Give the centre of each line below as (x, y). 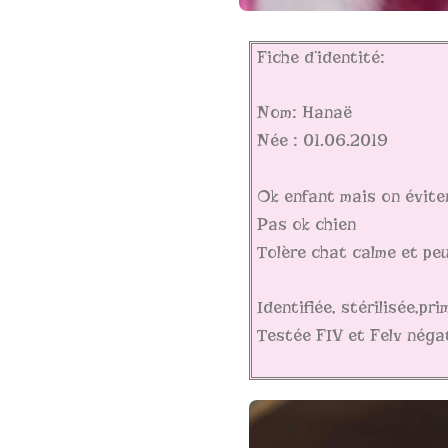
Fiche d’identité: (318, 58)
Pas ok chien (304, 225)
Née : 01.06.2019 (320, 141)
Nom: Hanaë (302, 113)
